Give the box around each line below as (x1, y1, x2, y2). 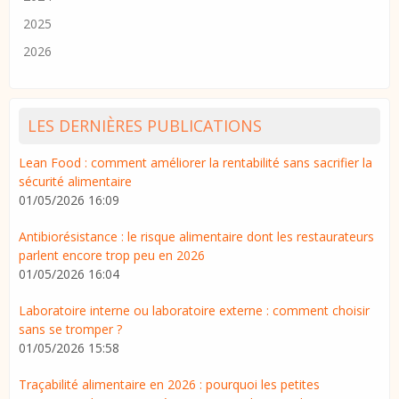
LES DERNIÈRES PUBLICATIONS (28, 115, 262, 137)
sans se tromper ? (19, 321, 122, 338)
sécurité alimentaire (19, 173, 132, 191)
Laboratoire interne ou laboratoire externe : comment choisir (19, 302, 370, 320)
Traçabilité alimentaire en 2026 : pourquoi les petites (19, 376, 320, 394)
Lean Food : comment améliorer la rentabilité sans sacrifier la (19, 154, 372, 172)
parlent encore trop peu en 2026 (19, 247, 205, 265)
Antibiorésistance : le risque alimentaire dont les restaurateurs (19, 228, 374, 246)
